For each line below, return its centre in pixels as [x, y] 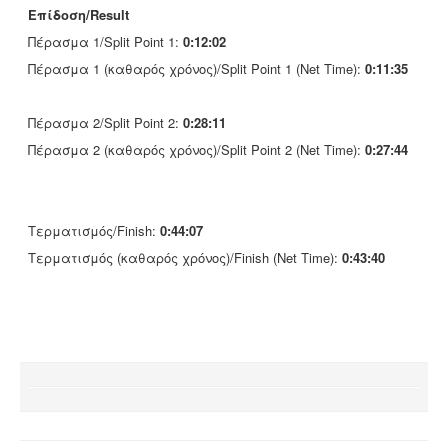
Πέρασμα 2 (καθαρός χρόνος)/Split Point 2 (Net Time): [196, 149]
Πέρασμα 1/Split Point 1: [105, 41]
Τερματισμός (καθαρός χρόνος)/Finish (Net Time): [185, 257]
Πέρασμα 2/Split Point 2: [105, 122]
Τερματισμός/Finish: [94, 230]
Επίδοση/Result [78, 14]
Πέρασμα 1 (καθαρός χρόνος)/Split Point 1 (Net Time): [196, 68]
